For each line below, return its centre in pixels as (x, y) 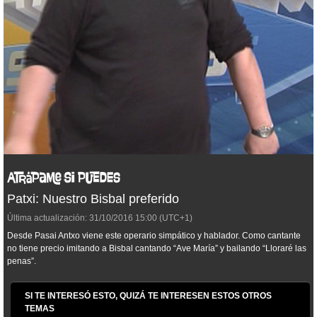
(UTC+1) (175, 218)
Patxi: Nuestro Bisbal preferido (93, 199)
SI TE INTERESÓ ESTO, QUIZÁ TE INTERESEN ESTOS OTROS (148, 296)
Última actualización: (47, 218)
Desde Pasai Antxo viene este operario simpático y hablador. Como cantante (154, 236)
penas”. (22, 261)
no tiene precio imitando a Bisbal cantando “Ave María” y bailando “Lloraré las (157, 248)
